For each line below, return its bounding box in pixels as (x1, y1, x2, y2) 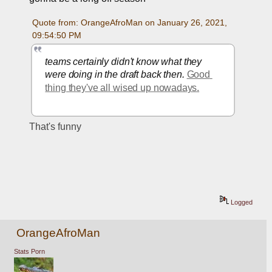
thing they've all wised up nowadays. (45, 82, 200, 92)
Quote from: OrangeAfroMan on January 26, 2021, (32, 18, 227, 28)
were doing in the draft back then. (45, 69, 188, 80)
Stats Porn (13, 248, 45, 256)
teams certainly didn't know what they (45, 56, 202, 66)
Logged (229, 198, 253, 206)
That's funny (29, 121, 82, 132)
